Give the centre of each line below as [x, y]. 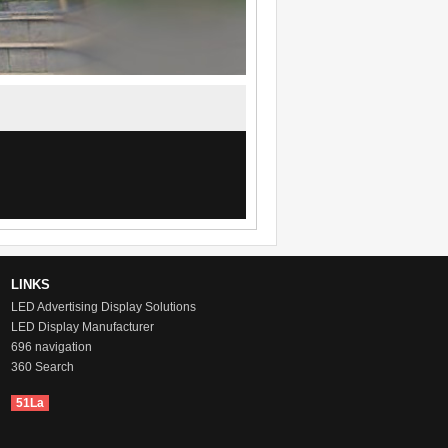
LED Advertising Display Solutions [103, 307]
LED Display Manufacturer [82, 327]
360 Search [42, 367]
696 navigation [51, 347]
